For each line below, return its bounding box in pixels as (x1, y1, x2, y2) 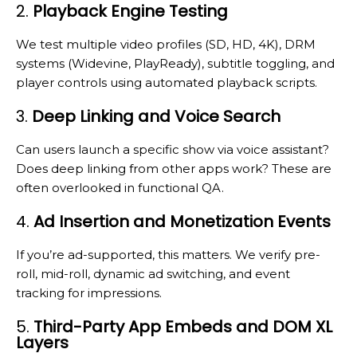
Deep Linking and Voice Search (32, 104, 280, 127)
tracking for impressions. (16, 284, 162, 300)
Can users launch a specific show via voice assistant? (16, 141, 329, 157)
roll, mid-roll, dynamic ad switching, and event (16, 265, 290, 281)
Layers (16, 331, 69, 354)
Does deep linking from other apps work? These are (16, 160, 331, 176)
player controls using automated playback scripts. (16, 74, 317, 90)
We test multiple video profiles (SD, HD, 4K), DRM (16, 36, 316, 52)
